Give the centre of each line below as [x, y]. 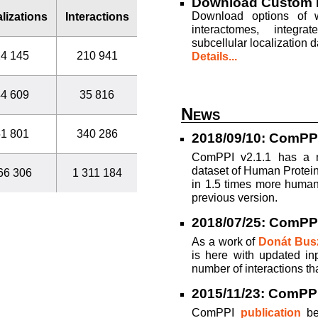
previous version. [235, 198]
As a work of [225, 242]
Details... [214, 56]
